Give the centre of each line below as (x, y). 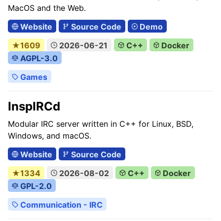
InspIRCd (34, 106)
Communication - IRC (60, 205)
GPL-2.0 (35, 186)
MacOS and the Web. (47, 8)
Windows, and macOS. (50, 136)
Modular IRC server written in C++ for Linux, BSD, (101, 124)
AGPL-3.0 (38, 58)
